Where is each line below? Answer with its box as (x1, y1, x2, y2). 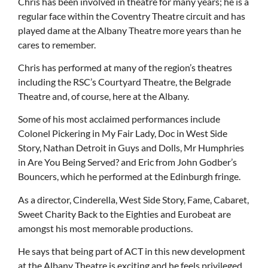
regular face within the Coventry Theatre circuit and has (18, 10, 245, 22)
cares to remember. (18, 38, 96, 50)
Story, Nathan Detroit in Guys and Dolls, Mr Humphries (18, 142, 244, 154)
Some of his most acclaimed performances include (18, 113, 220, 125)
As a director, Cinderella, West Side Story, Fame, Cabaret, (18, 193, 249, 205)
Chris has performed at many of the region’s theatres (18, 61, 232, 73)
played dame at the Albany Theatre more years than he (18, 24, 241, 36)
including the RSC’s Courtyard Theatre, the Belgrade (18, 75, 231, 87)
